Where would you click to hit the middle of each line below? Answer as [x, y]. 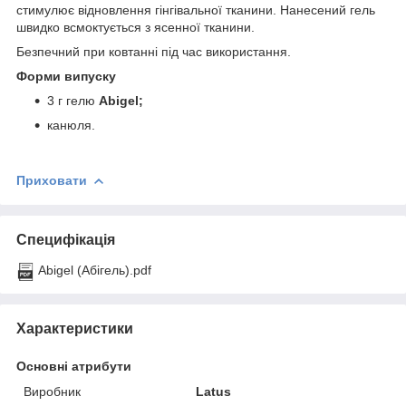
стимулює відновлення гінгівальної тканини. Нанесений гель [196, 10]
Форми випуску [66, 76]
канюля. [71, 125]
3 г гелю [71, 100]
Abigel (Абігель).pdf [95, 270]
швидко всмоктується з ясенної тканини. [135, 27]
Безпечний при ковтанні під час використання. [154, 51]
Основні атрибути [74, 366]
